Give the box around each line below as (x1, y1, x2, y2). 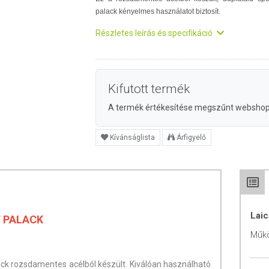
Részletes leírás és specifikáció (95, 28, 214, 38)
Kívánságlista (110, 133, 155, 142)
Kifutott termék (108, 82, 190, 96)
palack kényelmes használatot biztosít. (95, 7, 220, 16)
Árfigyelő (177, 133, 206, 142)
